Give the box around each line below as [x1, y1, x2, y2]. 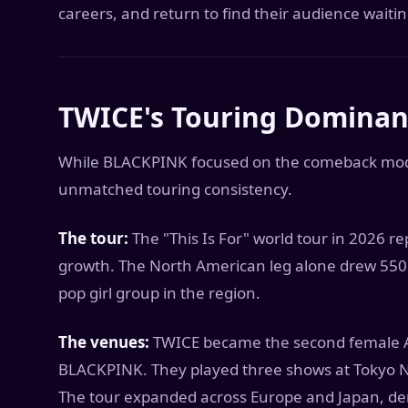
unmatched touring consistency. [58, 178, 292, 199]
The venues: [58, 331, 149, 352]
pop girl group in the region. [58, 282, 260, 303]
